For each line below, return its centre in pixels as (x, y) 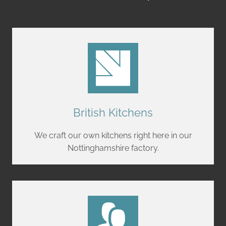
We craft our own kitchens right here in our (113, 135)
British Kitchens (113, 112)
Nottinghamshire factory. (113, 148)
